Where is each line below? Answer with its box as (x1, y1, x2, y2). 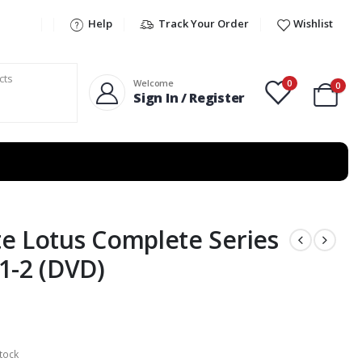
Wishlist (293, 15, 333, 31)
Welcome (133, 77, 174, 90)
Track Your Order (158, 15, 249, 31)
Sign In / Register (133, 89, 245, 107)
